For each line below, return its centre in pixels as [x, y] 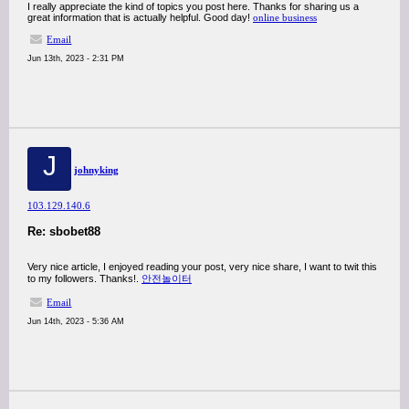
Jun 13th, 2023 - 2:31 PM [76, 58]
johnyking [96, 170]
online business [285, 17]
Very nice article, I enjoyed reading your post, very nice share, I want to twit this [202, 267]
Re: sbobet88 [64, 231]
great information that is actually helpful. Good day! [140, 17]
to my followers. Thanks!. [84, 278]
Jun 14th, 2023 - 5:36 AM [76, 321]
